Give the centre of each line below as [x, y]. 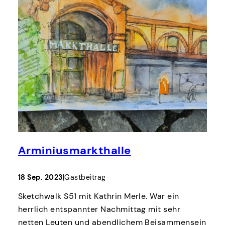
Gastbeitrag [85, 178]
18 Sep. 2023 [40, 178]
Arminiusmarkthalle [74, 150]
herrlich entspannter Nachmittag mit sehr [99, 209]
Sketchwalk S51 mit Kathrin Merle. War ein [98, 196]
